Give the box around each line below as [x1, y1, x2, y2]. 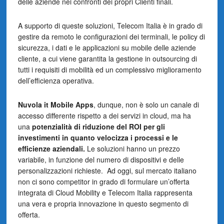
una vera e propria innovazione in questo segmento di [17, 198, 188, 208]
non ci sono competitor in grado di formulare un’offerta [17, 176, 189, 186]
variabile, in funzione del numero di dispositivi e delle [17, 154, 184, 164]
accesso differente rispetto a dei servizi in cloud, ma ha [17, 110, 191, 120]
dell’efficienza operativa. [17, 75, 94, 85]
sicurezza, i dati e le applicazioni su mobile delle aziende [17, 42, 196, 52]
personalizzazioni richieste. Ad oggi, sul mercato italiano [17, 165, 196, 175]
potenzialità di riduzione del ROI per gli [31, 121, 165, 131]
